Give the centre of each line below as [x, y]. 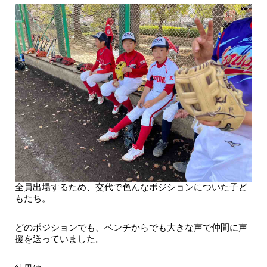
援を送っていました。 [59, 238]
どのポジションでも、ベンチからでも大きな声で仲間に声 [131, 227]
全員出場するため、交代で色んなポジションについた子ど [131, 187]
